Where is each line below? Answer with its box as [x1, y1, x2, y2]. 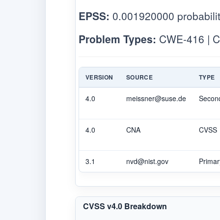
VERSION [85, 72, 113, 82]
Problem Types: [79, 31, 156, 46]
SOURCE [126, 72, 153, 82]
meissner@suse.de [126, 93, 186, 103]
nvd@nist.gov [126, 156, 168, 166]
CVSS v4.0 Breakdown [83, 200, 167, 212]
